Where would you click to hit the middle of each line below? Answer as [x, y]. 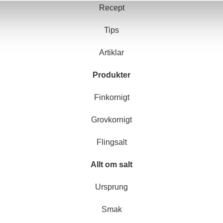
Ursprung [111, 187]
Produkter [111, 75]
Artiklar [111, 52]
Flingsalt [111, 142]
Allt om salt [111, 164]
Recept [111, 7]
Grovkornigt [111, 119]
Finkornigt [111, 97]
